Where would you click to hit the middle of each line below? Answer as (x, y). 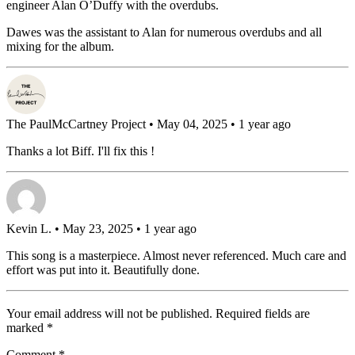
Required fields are (263, 313)
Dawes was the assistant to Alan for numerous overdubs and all (164, 32)
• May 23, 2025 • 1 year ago (124, 229)
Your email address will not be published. (109, 313)
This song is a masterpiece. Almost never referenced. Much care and (176, 256)
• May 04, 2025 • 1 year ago (218, 124)
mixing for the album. (60, 47)
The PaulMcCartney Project (76, 124)
